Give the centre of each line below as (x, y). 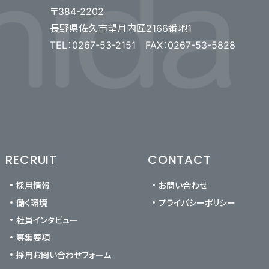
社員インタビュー (47, 220)
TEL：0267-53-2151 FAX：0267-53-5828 (143, 45)
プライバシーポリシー (197, 203)
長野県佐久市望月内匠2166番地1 (121, 28)
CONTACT (180, 160)
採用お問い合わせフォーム (64, 255)
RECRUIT (32, 160)
